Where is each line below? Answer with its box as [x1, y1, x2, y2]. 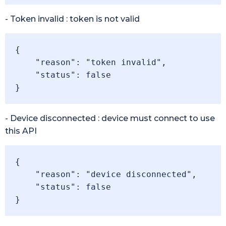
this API [5, 126, 37, 136]
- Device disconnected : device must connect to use [5, 114, 215, 123]
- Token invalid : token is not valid [5, 14, 140, 24]
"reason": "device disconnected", [15, 169, 35, 179]
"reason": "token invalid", [15, 58, 35, 67]
